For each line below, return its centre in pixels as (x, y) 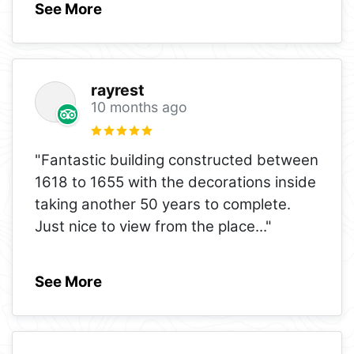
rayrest (117, 90)
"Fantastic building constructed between (177, 160)
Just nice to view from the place (145, 226)
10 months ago (139, 107)
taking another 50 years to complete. (163, 204)
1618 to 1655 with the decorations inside (175, 182)
